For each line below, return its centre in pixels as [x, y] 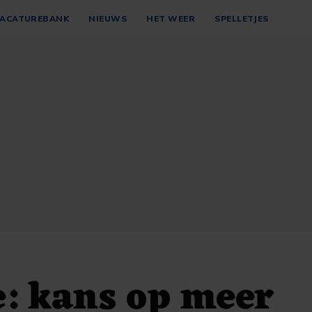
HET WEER [171, 18]
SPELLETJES [242, 18]
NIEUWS [108, 18]
